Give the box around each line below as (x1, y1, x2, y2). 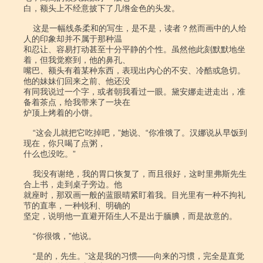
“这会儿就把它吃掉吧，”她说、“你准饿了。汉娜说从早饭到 (23, 128, 33, 137)
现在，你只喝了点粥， (23, 139, 106, 148)
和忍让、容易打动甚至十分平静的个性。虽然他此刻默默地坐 (23, 45, 245, 54)
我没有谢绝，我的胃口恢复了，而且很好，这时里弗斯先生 (23, 169, 33, 178)
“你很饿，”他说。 (23, 231, 33, 241)
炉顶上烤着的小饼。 (23, 108, 97, 117)
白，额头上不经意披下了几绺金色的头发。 (23, 4, 180, 13)
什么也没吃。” (23, 149, 76, 159)
